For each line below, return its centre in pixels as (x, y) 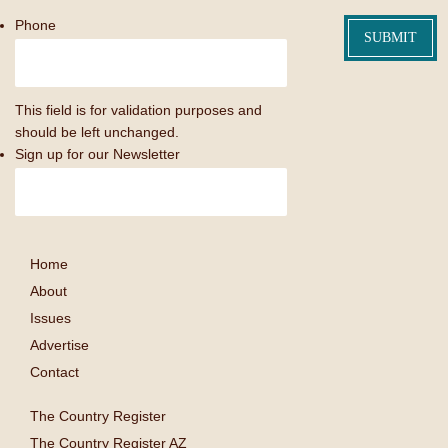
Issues (50, 318)
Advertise (59, 345)
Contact (54, 372)
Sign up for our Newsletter (97, 154)
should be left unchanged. (97, 132)
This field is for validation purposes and (138, 110)
